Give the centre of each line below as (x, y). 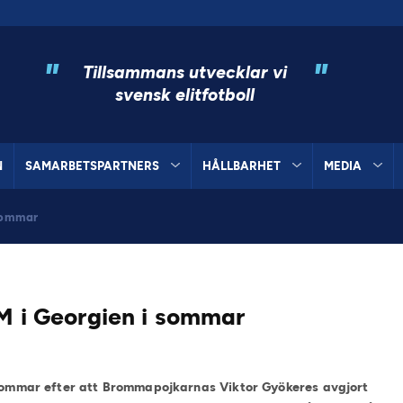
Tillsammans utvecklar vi (185, 72)
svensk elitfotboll (185, 94)
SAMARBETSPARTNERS (93, 166)
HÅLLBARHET (241, 166)
